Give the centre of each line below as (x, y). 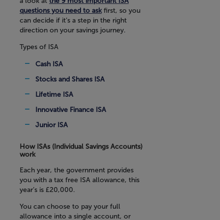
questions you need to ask (61, 11)
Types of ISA (39, 47)
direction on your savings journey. (73, 30)
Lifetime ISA (54, 95)
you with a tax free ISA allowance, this (80, 180)
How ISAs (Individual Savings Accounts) (81, 147)
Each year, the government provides (77, 170)
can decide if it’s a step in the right (73, 21)
